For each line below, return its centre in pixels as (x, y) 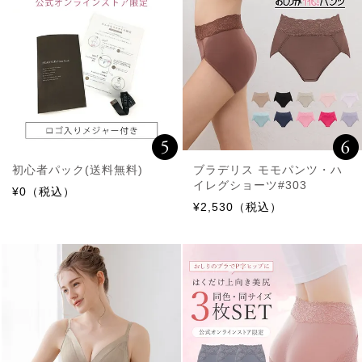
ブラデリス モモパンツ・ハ (268, 170)
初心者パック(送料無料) (78, 170)
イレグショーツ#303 (250, 185)
